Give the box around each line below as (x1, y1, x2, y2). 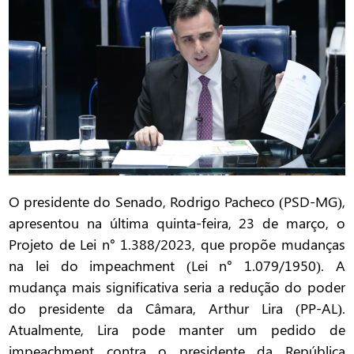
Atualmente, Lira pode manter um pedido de (9, 320, 345, 340)
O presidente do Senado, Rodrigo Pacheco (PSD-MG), (9, 192, 345, 212)
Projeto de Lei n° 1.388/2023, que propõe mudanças (9, 235, 345, 254)
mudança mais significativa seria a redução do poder (9, 277, 345, 297)
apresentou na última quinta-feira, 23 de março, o (9, 213, 345, 233)
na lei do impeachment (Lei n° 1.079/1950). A (9, 256, 345, 276)
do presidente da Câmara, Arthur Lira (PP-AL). (9, 299, 345, 318)
